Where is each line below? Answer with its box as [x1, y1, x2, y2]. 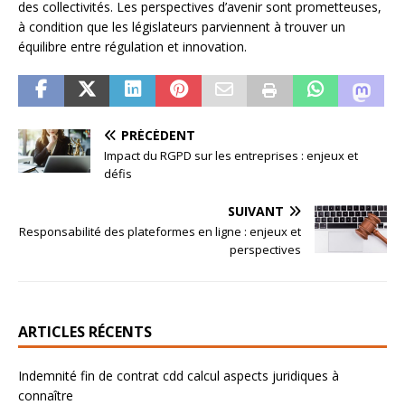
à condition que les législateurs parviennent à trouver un [18, 17, 345, 35]
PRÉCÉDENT [121, 126, 195, 144]
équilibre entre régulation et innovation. [18, 37, 247, 55]
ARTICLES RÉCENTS [18, 321, 152, 342]
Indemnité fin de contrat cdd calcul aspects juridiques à [18, 366, 339, 384]
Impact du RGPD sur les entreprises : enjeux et [104, 146, 358, 164]
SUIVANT [228, 202, 284, 220]
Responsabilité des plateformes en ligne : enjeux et [19, 222, 301, 240]
